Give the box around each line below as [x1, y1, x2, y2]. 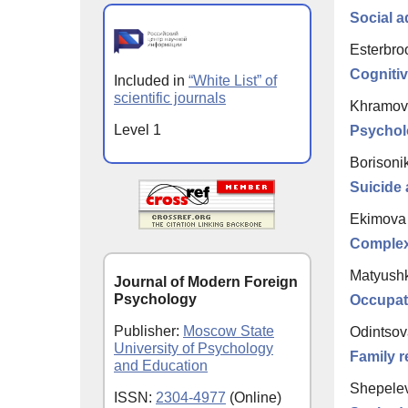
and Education [114, 357, 208, 373]
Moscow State [183, 322, 274, 339]
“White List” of [189, 73, 277, 89]
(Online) [226, 389, 281, 405]
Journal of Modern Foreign [114, 273, 298, 290]
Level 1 [114, 122, 161, 138]
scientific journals [114, 90, 226, 107]
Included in [114, 73, 189, 89]
